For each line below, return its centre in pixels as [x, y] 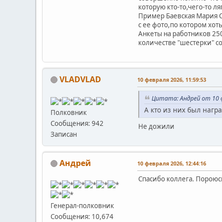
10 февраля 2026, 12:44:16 [172, 163]
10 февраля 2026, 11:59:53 [172, 79]
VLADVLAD [80, 79]
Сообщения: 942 [77, 123]
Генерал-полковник [82, 206]
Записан [64, 134]
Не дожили [156, 126]
